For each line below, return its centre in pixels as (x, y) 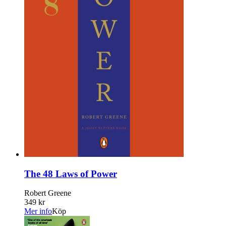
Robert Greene (48, 193)
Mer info (38, 211)
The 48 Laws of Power (71, 174)
